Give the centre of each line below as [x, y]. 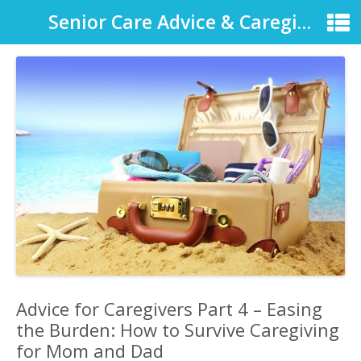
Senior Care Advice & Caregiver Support [304, 22]
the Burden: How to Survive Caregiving [178, 330]
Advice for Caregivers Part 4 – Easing [169, 309]
